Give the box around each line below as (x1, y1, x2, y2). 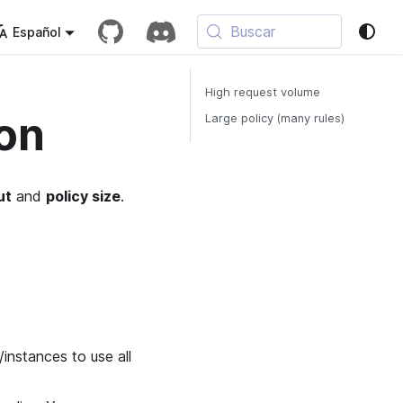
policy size (46, 187, 121, 206)
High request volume (205, 85, 320, 99)
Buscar (230, 22, 276, 40)
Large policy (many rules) (205, 112, 345, 125)
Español (12, 23, 61, 40)
